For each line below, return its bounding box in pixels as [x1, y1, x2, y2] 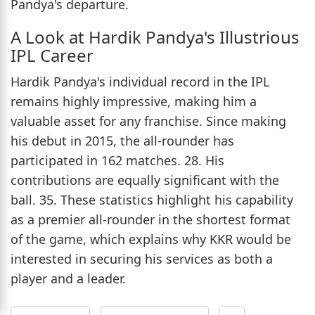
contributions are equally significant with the [11, 172, 279, 189]
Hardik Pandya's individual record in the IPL [11, 73, 269, 91]
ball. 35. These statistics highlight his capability [11, 191, 293, 209]
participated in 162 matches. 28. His [11, 152, 224, 169]
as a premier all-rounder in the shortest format [11, 211, 290, 229]
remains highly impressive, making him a [11, 93, 257, 110]
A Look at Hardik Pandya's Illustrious [11, 25, 300, 49]
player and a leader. [11, 270, 126, 288]
